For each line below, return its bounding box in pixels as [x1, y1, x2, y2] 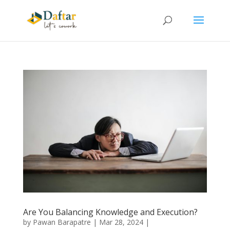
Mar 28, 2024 [99, 217, 143, 227]
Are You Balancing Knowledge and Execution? [23, 206, 198, 218]
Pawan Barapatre [32, 217, 91, 227]
